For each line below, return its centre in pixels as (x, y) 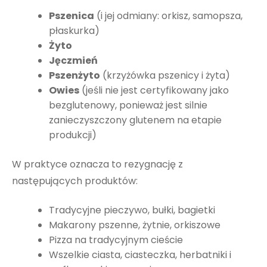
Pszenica (72, 16)
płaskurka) (74, 31)
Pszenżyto (75, 76)
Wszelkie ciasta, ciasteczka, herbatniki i (140, 255)
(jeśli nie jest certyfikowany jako (154, 91)
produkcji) (73, 135)
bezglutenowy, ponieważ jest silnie (128, 105)
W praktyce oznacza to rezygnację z (97, 164)
